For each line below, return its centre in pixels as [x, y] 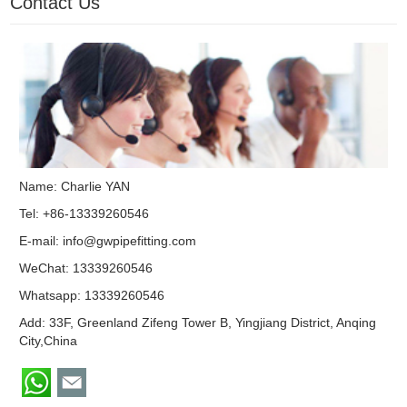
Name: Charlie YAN [75, 186]
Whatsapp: [52, 295]
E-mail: [41, 240]
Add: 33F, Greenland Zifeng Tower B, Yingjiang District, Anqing [198, 322]
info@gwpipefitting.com [130, 240]
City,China [49, 340]
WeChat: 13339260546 [86, 268]
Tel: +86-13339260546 [84, 213]
